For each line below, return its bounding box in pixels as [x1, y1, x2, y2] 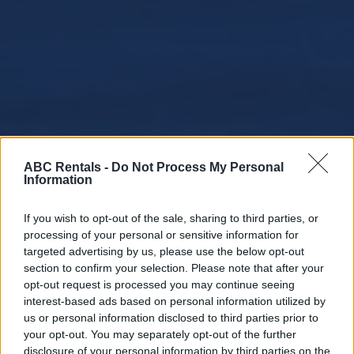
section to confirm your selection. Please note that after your [24, 261, 324, 274]
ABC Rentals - [24, 160, 111, 174]
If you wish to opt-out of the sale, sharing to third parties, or [24, 211, 318, 224]
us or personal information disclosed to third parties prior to [24, 311, 318, 324]
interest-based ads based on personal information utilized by [24, 294, 326, 307]
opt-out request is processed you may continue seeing [24, 277, 295, 291]
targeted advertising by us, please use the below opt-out [24, 244, 304, 258]
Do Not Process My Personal [111, 160, 284, 174]
